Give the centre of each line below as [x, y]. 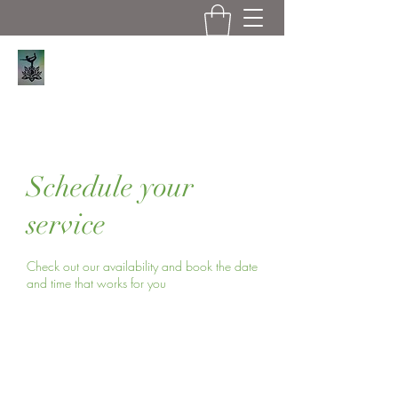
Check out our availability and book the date [142, 266]
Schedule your [110, 187]
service [66, 224]
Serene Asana [105, 61]
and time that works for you [96, 283]
